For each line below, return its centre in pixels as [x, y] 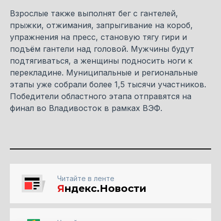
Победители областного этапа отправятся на [101, 96]
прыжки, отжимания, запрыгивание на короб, [101, 25]
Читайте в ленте [86, 178]
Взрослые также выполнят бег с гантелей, [94, 13]
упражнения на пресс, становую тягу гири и [98, 37]
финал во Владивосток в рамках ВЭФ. [86, 108]
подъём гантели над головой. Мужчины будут [102, 49]
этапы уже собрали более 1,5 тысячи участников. [108, 84]
